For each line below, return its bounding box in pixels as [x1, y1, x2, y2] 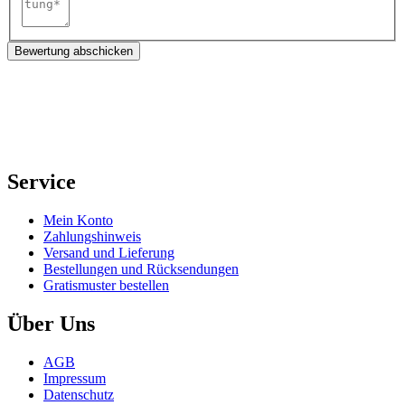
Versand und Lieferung [43, 245, 174, 261]
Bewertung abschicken [14, 44, 133, 59]
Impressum [43, 371, 106, 386]
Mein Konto [43, 212, 113, 229]
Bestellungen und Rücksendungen [43, 261, 239, 278]
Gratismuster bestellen [43, 278, 169, 294]
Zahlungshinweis [43, 229, 141, 245]
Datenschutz [43, 387, 114, 402]
